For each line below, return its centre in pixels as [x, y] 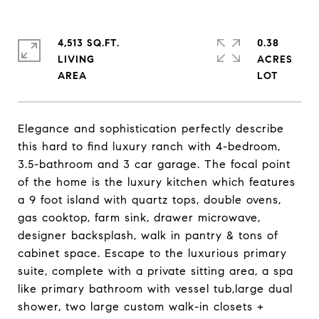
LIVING [76, 59]
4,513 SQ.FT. [89, 43]
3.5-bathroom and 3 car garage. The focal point [154, 164]
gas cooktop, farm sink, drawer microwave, [139, 218]
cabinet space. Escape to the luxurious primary [152, 253]
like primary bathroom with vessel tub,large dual [155, 289]
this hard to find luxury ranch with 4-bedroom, [149, 146]
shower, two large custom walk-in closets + [141, 307]
